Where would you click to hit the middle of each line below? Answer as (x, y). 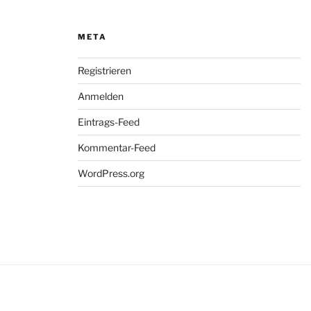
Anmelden (101, 96)
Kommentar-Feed (117, 148)
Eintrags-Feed (109, 122)
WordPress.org (111, 174)
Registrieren (104, 71)
